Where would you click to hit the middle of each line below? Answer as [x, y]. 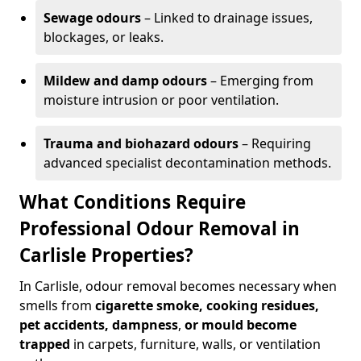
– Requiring [275, 143]
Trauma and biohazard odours [141, 143]
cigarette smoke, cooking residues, [207, 305]
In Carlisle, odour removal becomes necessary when [178, 286]
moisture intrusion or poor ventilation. [161, 100]
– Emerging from [260, 81]
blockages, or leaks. [104, 37]
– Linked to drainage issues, [227, 18]
